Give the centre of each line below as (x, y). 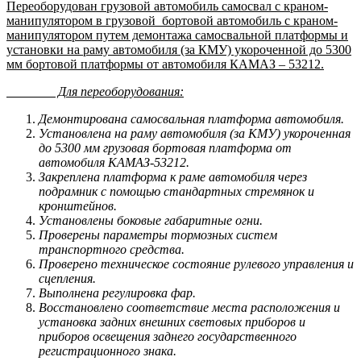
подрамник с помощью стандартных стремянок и (176, 191)
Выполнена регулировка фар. (117, 293)
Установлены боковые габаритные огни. (151, 220)
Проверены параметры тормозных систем (158, 234)
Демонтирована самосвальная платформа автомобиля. (191, 118)
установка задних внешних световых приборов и (172, 322)
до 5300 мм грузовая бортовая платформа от (165, 147)
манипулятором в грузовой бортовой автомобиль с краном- (172, 20)
